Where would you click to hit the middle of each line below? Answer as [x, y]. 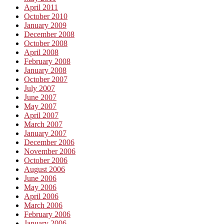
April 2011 [41, 7]
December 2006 [49, 142]
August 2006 [44, 169]
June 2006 [40, 178]
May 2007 [40, 106]
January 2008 [45, 70]
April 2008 [41, 52]
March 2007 [43, 124]
